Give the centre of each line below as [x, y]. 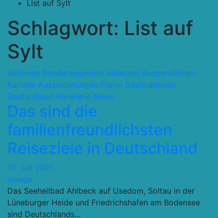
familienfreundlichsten [90, 130]
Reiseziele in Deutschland [102, 148]
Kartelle [21, 85]
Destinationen [150, 85]
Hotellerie [73, 96]
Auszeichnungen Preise [80, 85]
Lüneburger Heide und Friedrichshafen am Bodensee [104, 202]
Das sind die [52, 111]
